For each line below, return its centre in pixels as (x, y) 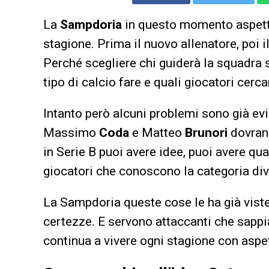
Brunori (206, 132)
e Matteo (157, 132)
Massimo (71, 132)
